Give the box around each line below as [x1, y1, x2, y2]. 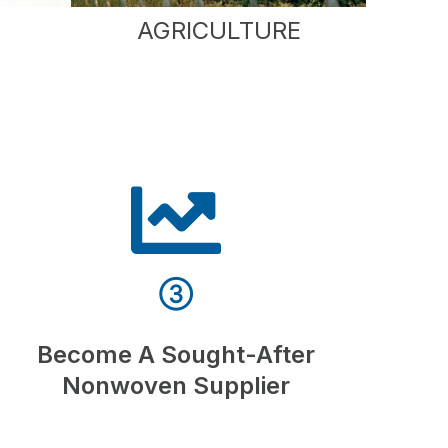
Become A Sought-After [36, 340, 315, 370]
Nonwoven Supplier [61, 371, 290, 401]
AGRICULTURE [136, 16, 301, 46]
